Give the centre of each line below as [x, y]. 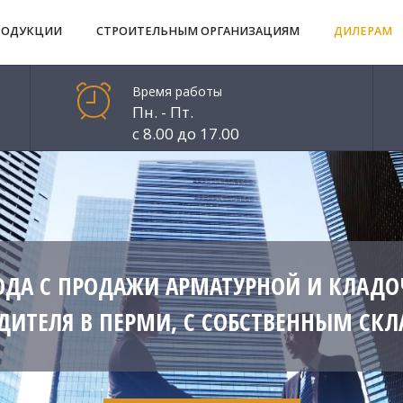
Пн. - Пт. [162, 112]
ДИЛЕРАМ [363, 31]
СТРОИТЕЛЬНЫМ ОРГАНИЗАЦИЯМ [197, 31]
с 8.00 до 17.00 [185, 134]
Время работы [177, 91]
